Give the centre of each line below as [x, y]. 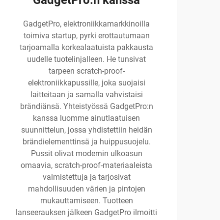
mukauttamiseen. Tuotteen [86, 201]
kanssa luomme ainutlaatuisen [86, 118]
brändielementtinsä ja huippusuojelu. [86, 142]
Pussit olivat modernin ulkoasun [86, 153]
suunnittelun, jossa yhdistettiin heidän [86, 130]
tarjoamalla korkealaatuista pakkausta [86, 47]
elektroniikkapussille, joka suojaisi [86, 83]
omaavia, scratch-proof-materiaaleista [86, 165]
